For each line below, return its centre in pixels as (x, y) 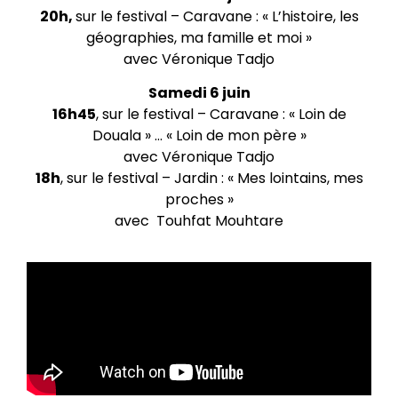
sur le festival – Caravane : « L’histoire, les (217, 16)
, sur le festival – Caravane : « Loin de (221, 114)
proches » (199, 199)
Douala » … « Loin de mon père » (199, 135)
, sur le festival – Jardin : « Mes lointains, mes (211, 178)
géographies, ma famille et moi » (199, 37)
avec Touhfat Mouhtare (199, 220)
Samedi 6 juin (199, 92)
